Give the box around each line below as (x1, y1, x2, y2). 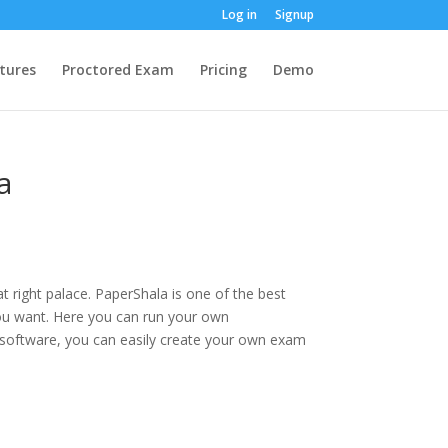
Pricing (199, 60, 247, 79)
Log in (221, 6, 257, 23)
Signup (274, 6, 314, 23)
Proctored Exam (61, 60, 174, 79)
